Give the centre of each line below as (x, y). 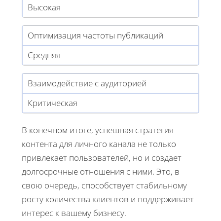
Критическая (53, 103)
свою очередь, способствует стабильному (104, 185)
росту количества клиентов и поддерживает (108, 199)
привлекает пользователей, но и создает (102, 157)
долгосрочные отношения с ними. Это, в (101, 171)
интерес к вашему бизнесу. (74, 213)
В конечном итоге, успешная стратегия (98, 130)
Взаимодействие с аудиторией (87, 83)
